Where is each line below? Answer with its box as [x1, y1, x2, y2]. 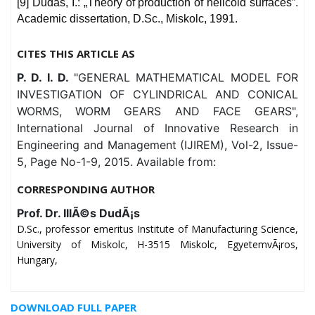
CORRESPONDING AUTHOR [17, 182, 155, 197]
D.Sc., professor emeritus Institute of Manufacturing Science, [17, 222, 298, 236]
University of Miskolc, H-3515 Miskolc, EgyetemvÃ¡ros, [17, 238, 298, 252]
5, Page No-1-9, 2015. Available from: [17, 155, 219, 169]
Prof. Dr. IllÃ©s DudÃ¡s [17, 206, 140, 221]
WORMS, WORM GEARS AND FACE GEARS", [17, 104, 298, 119]
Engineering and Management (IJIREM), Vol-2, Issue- [17, 138, 298, 153]
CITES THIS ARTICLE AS [17, 46, 135, 61]
